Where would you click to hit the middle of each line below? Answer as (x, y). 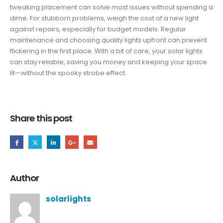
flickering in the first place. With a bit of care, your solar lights (106, 51)
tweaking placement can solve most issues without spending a (111, 7)
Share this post (41, 118)
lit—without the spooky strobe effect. (68, 73)
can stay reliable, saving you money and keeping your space (109, 62)
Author (25, 178)
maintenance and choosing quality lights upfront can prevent (109, 40)
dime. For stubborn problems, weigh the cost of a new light (104, 18)
